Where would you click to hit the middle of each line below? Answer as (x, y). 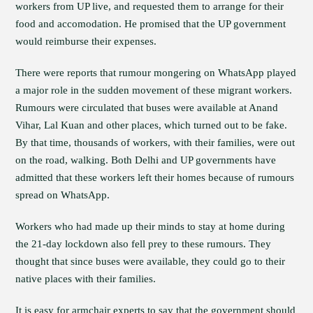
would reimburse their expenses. (86, 41)
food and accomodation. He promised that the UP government (151, 24)
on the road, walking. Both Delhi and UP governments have (146, 160)
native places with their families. (86, 279)
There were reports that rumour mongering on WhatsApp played (156, 73)
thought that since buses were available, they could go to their (151, 261)
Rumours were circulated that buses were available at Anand (147, 108)
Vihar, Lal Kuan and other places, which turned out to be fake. (152, 125)
